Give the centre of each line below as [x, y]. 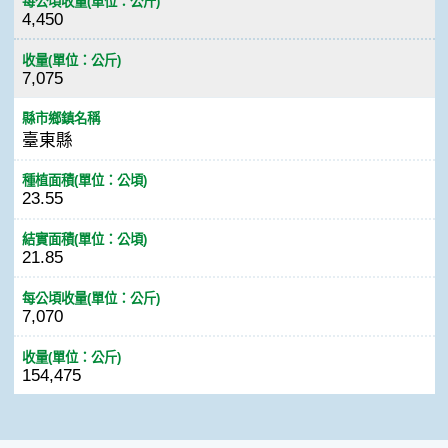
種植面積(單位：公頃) [84, 181]
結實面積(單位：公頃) [84, 240]
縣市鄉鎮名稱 [60, 118]
